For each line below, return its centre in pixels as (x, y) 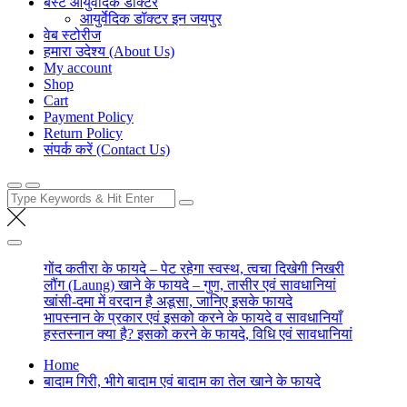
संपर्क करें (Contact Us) (107, 149)
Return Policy (83, 133)
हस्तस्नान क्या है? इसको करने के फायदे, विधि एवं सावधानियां (198, 334)
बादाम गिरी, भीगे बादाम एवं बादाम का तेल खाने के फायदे (182, 381)
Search (26, 196)
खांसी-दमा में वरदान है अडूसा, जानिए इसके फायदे (168, 301)
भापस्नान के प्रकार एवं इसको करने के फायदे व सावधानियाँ (193, 318)
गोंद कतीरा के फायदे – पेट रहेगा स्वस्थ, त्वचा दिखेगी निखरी (194, 268)
